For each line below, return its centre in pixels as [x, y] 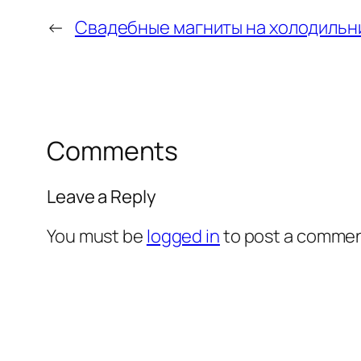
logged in [183, 236]
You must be [97, 236]
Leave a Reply [102, 196]
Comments [113, 151]
